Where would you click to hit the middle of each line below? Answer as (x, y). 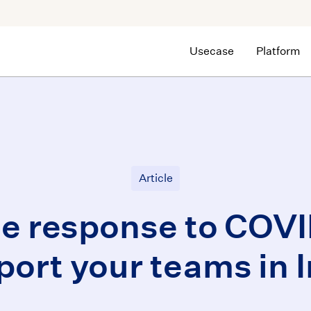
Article (155, 178)
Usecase (211, 51)
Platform (278, 51)
